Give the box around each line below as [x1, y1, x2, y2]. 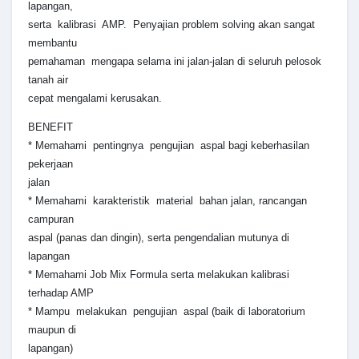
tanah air [28, 74, 68, 87]
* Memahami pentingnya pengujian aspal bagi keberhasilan [28, 139, 309, 152]
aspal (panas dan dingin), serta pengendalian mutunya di [28, 232, 289, 244]
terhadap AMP [28, 287, 94, 300]
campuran [28, 213, 74, 226]
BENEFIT [28, 121, 73, 134]
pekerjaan [28, 158, 73, 171]
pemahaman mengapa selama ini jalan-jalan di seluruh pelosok [28, 55, 321, 68]
